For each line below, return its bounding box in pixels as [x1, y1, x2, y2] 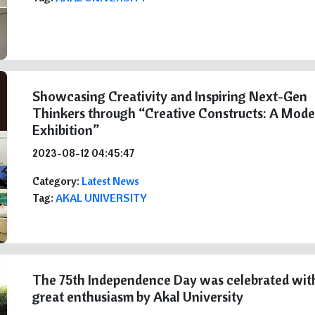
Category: [32, 174, 82, 188]
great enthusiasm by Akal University [32, 288, 244, 305]
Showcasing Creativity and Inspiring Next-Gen [32, 87, 308, 105]
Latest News [82, 174, 140, 188]
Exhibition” [32, 121, 100, 139]
